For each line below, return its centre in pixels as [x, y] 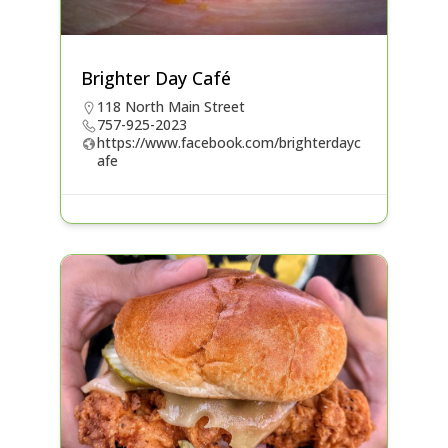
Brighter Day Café [155, 78]
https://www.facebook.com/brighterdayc [228, 143]
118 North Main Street [170, 107]
